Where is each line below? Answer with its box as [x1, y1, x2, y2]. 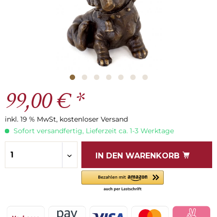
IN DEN [95, 151, 123, 160]
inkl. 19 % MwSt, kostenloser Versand [5, 115, 128, 124]
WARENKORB [125, 151, 180, 160]
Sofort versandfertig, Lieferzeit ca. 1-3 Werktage [12, 126, 174, 135]
